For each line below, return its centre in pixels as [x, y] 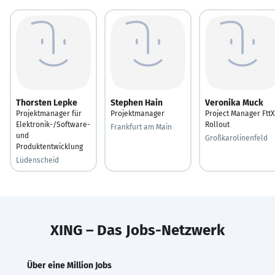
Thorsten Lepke [47, 103]
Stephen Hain [137, 103]
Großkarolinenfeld [236, 138]
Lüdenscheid [37, 160]
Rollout [217, 124]
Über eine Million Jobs [69, 265]
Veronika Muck [234, 103]
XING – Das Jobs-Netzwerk [137, 230]
